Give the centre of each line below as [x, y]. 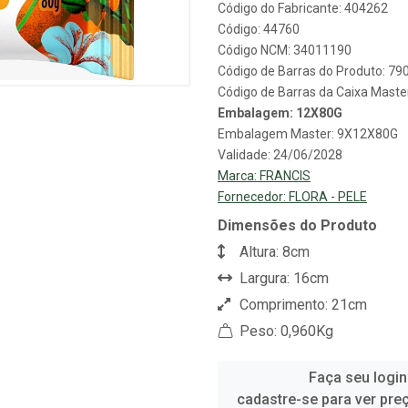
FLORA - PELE [328, 197]
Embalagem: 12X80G [280, 113]
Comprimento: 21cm [301, 305]
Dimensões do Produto [297, 225]
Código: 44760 [259, 29]
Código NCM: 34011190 [285, 50]
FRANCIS [285, 176]
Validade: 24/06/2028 [280, 155]
